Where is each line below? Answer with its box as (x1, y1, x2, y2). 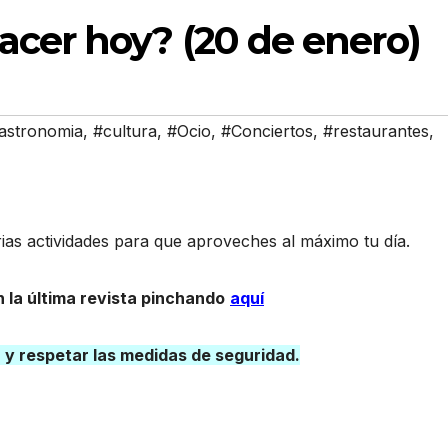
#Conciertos (221, 121, 313, 142)
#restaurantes (323, 121, 429, 142)
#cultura (93, 121, 157, 142)
